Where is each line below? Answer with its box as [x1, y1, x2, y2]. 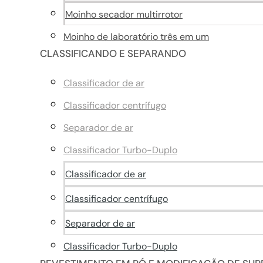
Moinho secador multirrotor [65, 8, 183, 21]
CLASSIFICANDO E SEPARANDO [40, 47, 186, 60]
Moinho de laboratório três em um [63, 31, 209, 43]
